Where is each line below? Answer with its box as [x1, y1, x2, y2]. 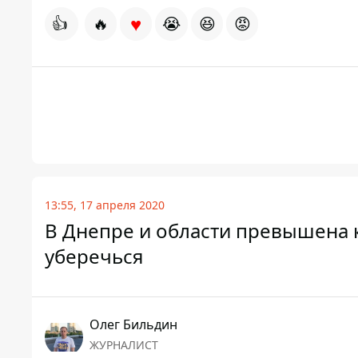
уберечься [45, 243, 143, 270]
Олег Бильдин [89, 316, 177, 334]
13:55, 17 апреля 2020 [45, 197, 165, 213]
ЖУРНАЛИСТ [89, 337, 158, 353]
